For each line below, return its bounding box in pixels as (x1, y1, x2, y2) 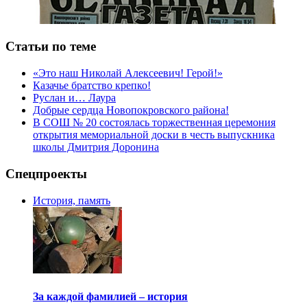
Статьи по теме (5, 39, 96, 54)
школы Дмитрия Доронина (33, 141, 159, 153)
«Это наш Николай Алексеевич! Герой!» (33, 67, 223, 79)
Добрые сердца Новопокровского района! (33, 104, 229, 116)
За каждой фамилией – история (33, 290, 188, 302)
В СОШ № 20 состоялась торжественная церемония (33, 116, 275, 129)
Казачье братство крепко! (33, 79, 151, 92)
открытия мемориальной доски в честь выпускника (33, 129, 275, 141)
